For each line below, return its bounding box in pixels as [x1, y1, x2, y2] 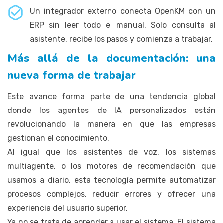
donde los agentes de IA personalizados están [7, 105, 216, 115]
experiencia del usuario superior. [7, 203, 128, 213]
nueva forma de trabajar [7, 67, 136, 83]
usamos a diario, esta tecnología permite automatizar [7, 175, 216, 185]
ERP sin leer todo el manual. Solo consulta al [30, 20, 216, 30]
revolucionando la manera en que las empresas [7, 119, 216, 129]
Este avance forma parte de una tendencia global [7, 91, 216, 101]
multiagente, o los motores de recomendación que [7, 161, 216, 171]
